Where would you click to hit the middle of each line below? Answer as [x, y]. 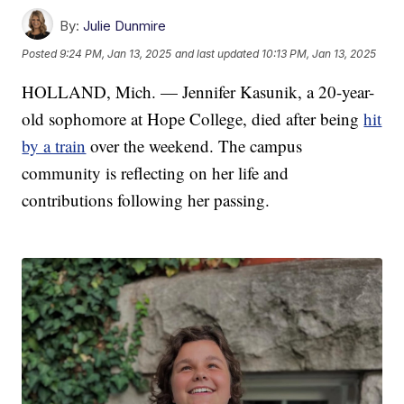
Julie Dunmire [125, 25]
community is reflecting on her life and [156, 172]
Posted [41, 53]
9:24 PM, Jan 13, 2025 [116, 53]
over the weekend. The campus [194, 145]
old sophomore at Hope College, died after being [193, 118]
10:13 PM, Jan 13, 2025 [319, 53]
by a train [54, 145]
